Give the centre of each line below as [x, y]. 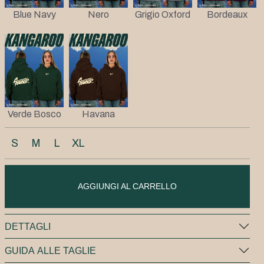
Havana [98, 114]
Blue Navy [34, 15]
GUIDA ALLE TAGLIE [50, 250]
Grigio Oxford [163, 15]
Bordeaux [227, 15]
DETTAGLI [28, 226]
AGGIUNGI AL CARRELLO [127, 187]
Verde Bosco [34, 114]
